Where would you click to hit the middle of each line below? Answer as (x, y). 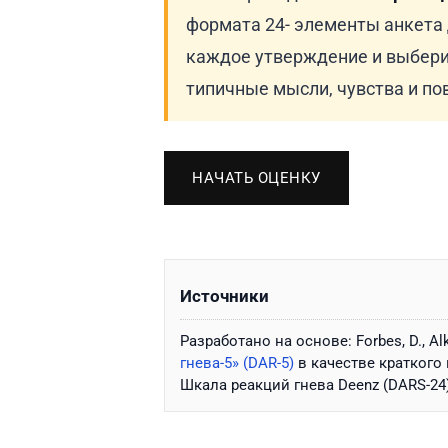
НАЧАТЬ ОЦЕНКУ (256, 177)
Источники (224, 296)
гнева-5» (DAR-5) (237, 362)
